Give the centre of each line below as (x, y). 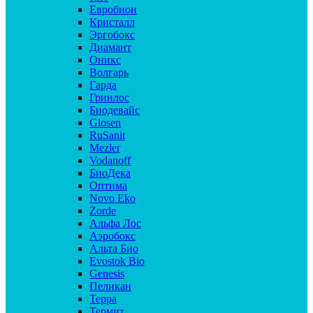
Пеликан (110, 286)
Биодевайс (115, 110)
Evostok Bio (117, 261)
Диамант (110, 47)
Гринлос (109, 97)
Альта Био (114, 248)
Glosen (105, 123)
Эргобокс (112, 35)
